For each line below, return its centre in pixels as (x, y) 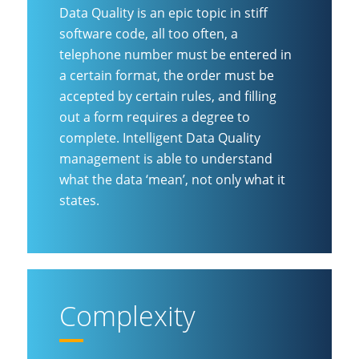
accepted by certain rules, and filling (168, 96)
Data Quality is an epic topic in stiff (163, 12)
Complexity (127, 316)
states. (79, 200)
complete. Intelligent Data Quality (160, 137)
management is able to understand (166, 158)
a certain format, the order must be (167, 75)
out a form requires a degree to (155, 117)
